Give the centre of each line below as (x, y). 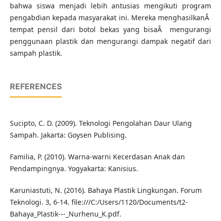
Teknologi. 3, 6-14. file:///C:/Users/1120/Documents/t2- (99, 202)
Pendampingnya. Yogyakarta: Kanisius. (74, 169)
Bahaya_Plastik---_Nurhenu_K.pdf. (65, 214)
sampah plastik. (36, 53)
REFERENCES (36, 87)
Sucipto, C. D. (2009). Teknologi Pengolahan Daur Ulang (101, 123)
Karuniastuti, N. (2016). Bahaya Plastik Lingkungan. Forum (106, 190)
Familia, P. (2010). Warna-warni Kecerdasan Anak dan (97, 157)
